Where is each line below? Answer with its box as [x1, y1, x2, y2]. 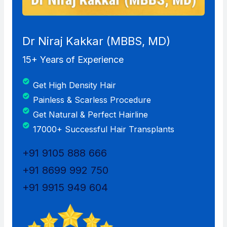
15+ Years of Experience [22, 54, 124, 65]
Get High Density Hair [33, 80, 117, 91]
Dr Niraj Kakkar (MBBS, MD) [22, 34, 170, 48]
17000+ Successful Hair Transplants [33, 124, 175, 135]
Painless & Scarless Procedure [33, 95, 152, 105]
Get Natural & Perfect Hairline [33, 109, 148, 120]
